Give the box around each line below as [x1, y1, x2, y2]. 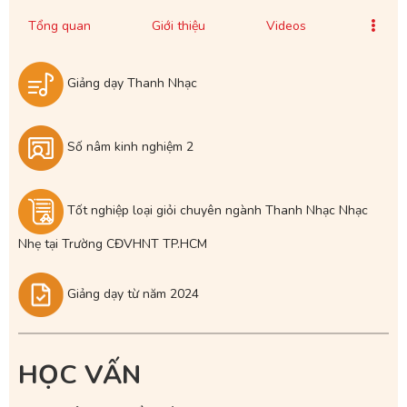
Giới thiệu [152, 17, 205, 35]
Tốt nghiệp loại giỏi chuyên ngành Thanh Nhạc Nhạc [67, 202, 368, 219]
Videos [266, 17, 306, 35]
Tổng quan [28, 17, 91, 35]
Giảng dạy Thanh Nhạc [67, 74, 197, 93]
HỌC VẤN [18, 357, 141, 393]
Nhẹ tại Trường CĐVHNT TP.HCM [18, 234, 207, 253]
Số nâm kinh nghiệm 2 [67, 138, 194, 156]
